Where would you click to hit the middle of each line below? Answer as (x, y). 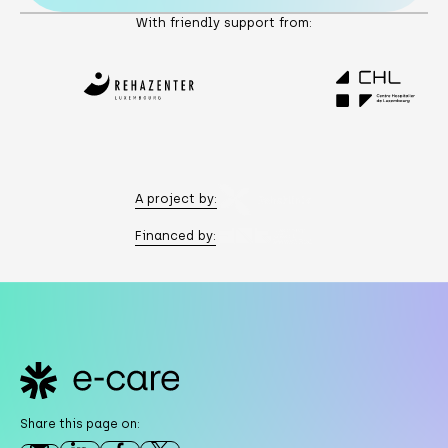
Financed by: (176, 235)
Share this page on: (79, 423)
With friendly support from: (223, 23)
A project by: (175, 199)
